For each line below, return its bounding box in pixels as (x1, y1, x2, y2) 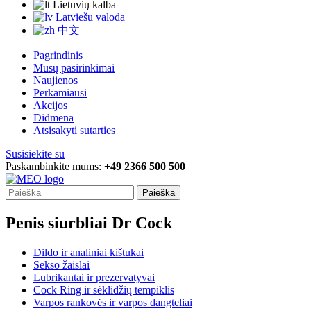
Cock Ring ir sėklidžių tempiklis (33, 284, 174, 296)
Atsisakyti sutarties (33, 124, 115, 137)
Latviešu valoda (56, 11, 125, 24)
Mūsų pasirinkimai (33, 62, 115, 74)
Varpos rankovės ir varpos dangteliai (33, 296, 192, 309)
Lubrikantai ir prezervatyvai (33, 271, 155, 284)
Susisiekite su (6, 148, 65, 160)
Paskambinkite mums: (6, 160, 104, 173)
